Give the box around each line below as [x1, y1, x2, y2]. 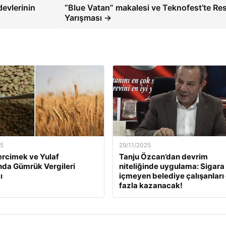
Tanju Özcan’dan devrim [119, 152, 208, 162]
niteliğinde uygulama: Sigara [119, 161, 224, 172]
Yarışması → [64, 13, 111, 23]
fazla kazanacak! [119, 181, 183, 191]
